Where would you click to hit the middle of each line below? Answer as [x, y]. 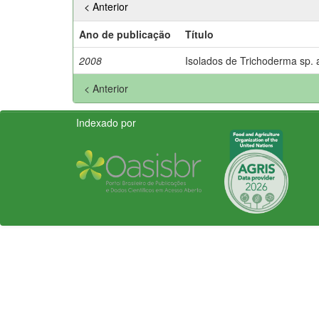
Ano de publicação [125, 34]
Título [199, 34]
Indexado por [106, 122]
